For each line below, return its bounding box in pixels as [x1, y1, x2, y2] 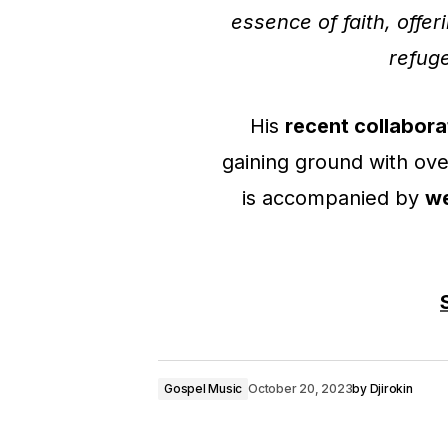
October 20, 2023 [248, 381, 353, 396]
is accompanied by [241, 186, 425, 210]
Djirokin [369, 381, 413, 396]
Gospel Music [164, 381, 243, 396]
